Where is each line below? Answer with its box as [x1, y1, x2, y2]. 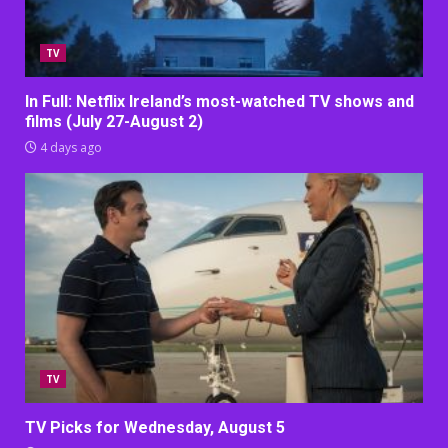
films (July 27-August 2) [25, 111, 203, 131]
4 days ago [37, 138, 102, 156]
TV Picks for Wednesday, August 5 [25, 417, 285, 437]
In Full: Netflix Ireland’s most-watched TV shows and [25, 91, 414, 111]
